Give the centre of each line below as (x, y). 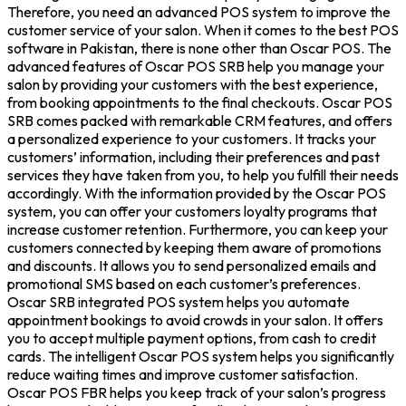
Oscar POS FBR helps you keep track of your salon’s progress (197, 392)
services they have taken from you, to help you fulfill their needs (203, 174)
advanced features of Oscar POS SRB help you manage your (196, 66)
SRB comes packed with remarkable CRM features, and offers (200, 120)
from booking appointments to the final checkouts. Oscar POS (200, 102)
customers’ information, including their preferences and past (193, 156)
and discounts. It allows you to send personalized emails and (192, 265)
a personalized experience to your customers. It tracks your (192, 138)
